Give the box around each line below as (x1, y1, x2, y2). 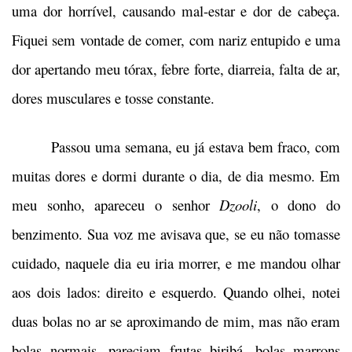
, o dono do (257, 195, 340, 214)
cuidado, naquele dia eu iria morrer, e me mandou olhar (12, 253, 340, 273)
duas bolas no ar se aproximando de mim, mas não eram (12, 311, 340, 331)
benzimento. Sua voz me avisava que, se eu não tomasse (12, 224, 340, 244)
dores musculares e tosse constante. (12, 88, 214, 108)
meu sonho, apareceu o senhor (12, 195, 220, 214)
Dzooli (219, 195, 258, 214)
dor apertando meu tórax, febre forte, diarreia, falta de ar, (12, 59, 340, 79)
